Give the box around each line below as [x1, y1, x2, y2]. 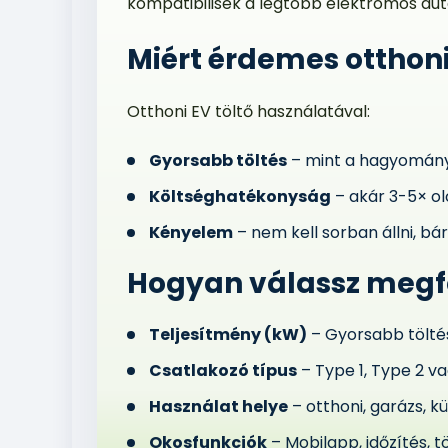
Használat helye [149, 395, 288, 418]
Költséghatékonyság [149, 185, 331, 208]
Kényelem [149, 221, 233, 244]
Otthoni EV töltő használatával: [127, 100, 370, 123]
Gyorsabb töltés [149, 149, 287, 172]
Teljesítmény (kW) [149, 323, 307, 346]
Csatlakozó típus [149, 359, 297, 382]
